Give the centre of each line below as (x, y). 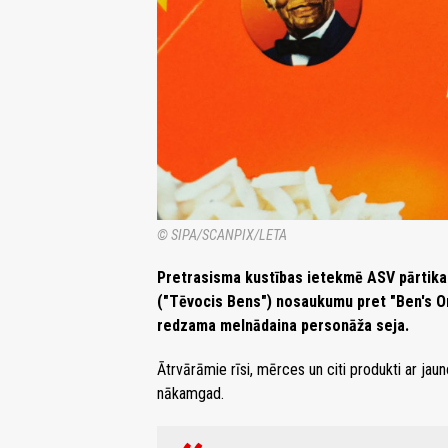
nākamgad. (190, 393)
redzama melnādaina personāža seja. (283, 325)
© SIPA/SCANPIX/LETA (222, 235)
